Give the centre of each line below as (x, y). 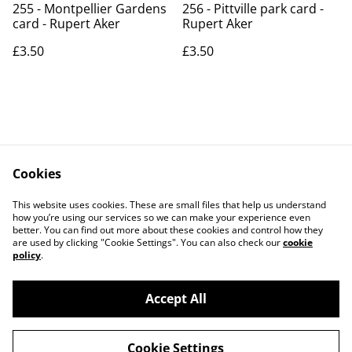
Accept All (176, 299)
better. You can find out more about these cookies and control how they (168, 230)
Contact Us (112, 197)
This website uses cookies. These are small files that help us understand (169, 205)
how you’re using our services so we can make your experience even (161, 217)
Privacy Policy (112, 212)
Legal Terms (240, 197)
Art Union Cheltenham (128, 322)
